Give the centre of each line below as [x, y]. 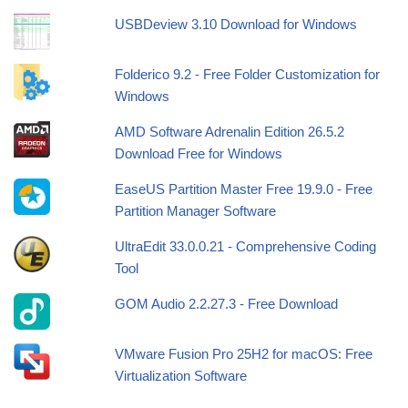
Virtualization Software [181, 376]
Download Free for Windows [199, 154]
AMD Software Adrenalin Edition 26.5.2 [230, 132]
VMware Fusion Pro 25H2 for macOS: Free [244, 354]
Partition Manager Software [196, 211]
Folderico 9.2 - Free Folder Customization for [248, 75]
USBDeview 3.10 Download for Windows [236, 25]
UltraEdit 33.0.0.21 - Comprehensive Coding [246, 247]
